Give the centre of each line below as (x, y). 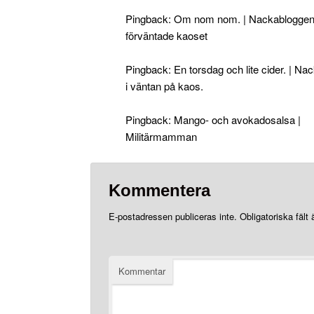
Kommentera (159, 191)
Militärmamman (162, 137)
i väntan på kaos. (165, 86)
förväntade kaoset (167, 35)
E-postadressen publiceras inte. (172, 217)
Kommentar (142, 271)
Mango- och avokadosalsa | (238, 120)
